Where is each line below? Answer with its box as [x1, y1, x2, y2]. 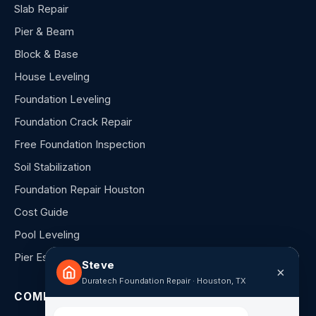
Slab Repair [14, 3, 68, 16]
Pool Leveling [14, 229, 80, 242]
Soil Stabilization [14, 161, 91, 174]
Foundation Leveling [14, 93, 111, 107]
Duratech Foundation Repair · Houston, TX [82, 276, 246, 286]
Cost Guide [14, 206, 68, 219]
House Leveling [14, 71, 90, 84]
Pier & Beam [14, 25, 74, 39]
